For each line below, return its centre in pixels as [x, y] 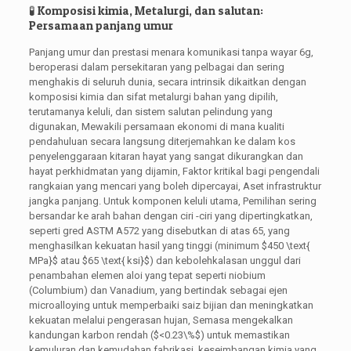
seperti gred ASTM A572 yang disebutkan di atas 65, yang [159, 230]
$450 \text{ [285, 245]
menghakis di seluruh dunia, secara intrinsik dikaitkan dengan [167, 81]
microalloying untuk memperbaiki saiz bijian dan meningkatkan [171, 305]
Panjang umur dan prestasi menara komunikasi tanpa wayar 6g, [171, 52]
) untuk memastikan [245, 335]
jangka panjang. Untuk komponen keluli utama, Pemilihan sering [172, 201]
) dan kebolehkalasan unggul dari [225, 260]
